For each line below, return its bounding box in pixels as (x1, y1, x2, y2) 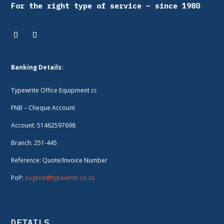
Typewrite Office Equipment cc (11, 85, 97, 94)
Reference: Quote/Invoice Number (11, 155, 108, 164)
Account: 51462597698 (11, 120, 76, 129)
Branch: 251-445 (11, 138, 57, 147)
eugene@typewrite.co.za (25, 173, 95, 182)
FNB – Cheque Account (11, 103, 75, 112)
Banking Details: (11, 62, 64, 71)
